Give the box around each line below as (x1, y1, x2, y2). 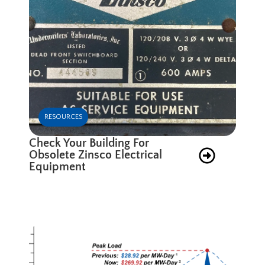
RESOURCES (44, 112, 83, 121)
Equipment (29, 160, 86, 173)
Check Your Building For (29, 136, 150, 150)
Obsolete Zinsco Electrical (29, 148, 163, 161)
